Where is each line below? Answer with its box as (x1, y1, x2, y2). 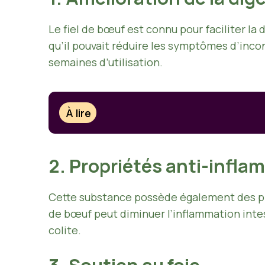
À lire (66, 105, 92, 120)
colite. (49, 223, 81, 238)
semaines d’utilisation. (49, 55, 163, 69)
